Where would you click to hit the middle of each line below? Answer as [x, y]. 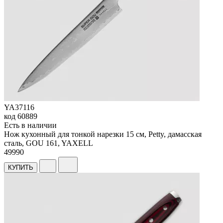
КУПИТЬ [21, 168]
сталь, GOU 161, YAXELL [49, 143]
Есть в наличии [30, 125]
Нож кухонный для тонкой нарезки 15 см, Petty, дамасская [103, 134]
